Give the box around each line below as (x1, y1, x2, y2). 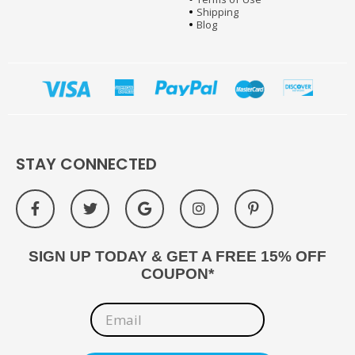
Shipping (197, 5, 239, 20)
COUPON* (141, 265, 214, 282)
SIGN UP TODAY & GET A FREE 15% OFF (29, 247, 326, 265)
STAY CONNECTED (16, 152, 157, 175)
